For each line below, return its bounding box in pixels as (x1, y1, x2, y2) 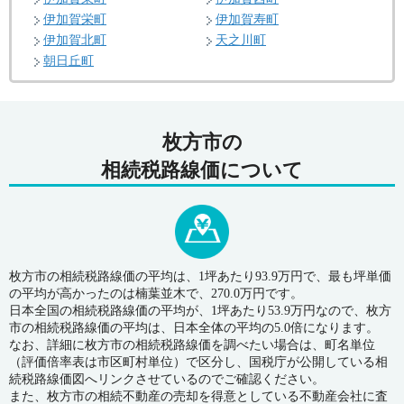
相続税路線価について (101, 159, 303, 182)
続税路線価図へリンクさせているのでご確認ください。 (9, 372, 325, 387)
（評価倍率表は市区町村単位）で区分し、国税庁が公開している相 (9, 355, 388, 370)
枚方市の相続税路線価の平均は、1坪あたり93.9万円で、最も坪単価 (9, 270, 391, 284)
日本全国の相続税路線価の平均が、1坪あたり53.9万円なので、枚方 (9, 304, 391, 318)
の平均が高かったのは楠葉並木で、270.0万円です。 (9, 287, 303, 301)
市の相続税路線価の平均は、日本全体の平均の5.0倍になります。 (9, 321, 379, 335)
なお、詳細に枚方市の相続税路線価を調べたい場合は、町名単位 (9, 338, 375, 353)
